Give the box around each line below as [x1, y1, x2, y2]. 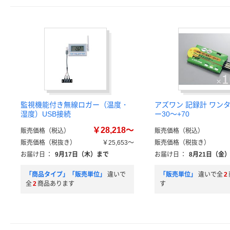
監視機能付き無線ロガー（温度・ [21, 101, 128, 109]
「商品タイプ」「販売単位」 [26, 171, 106, 178]
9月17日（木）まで [55, 151, 109, 158]
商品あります [37, 180, 74, 187]
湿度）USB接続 [21, 110, 71, 118]
